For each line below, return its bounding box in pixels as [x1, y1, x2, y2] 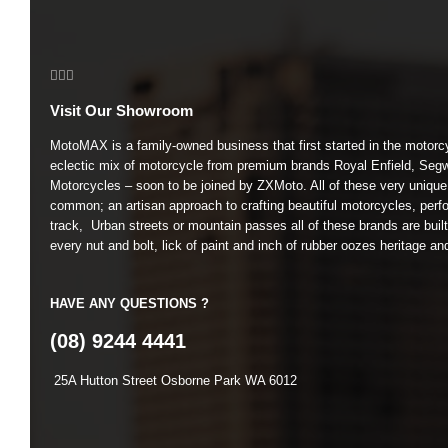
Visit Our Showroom [50, 102, 193, 120]
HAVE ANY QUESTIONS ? [50, 295, 209, 311]
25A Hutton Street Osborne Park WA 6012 [50, 372, 297, 388]
